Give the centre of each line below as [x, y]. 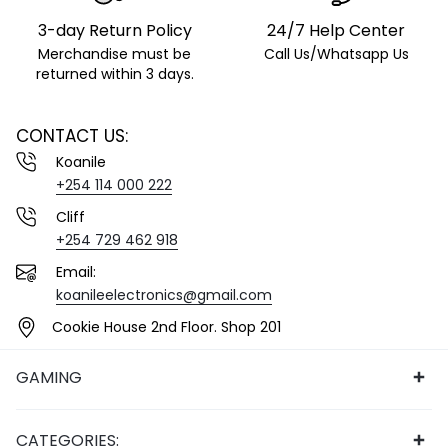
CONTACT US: [72, 136]
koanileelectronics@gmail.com [164, 295]
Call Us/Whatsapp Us [336, 54]
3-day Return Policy [114, 31]
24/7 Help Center [336, 31]
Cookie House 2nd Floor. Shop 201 [166, 327]
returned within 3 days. [114, 74]
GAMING [49, 377]
